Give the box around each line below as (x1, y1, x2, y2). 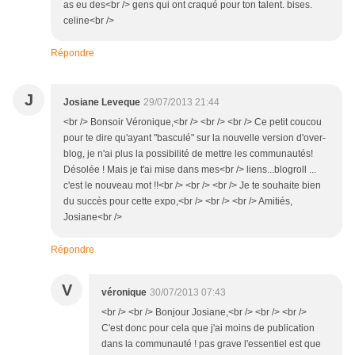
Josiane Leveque (63, 97, 140, 109)
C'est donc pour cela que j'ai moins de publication (101, 323, 315, 334)
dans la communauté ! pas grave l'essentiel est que (101, 338, 321, 350)
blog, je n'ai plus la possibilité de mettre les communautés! (63, 148, 313, 160)
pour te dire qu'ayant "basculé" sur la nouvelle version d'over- (63, 132, 326, 144)
